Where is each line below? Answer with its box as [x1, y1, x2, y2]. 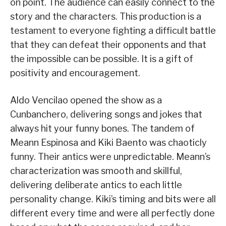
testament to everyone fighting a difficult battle [10, 25, 216, 36]
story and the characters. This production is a [10, 11, 201, 22]
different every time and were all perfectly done [10, 208, 215, 219]
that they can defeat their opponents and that [10, 39, 206, 50]
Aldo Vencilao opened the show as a [10, 95, 162, 106]
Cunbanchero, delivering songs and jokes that [10, 109, 202, 120]
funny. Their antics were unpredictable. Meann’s [10, 151, 210, 162]
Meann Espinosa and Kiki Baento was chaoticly [10, 137, 207, 148]
